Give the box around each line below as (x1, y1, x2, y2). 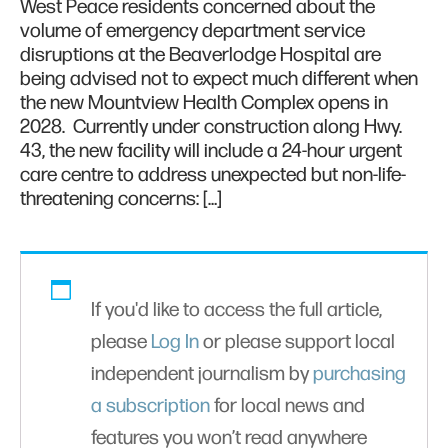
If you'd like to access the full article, (91, 298, 382, 323)
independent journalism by (91, 362, 313, 387)
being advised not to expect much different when (20, 67, 418, 92)
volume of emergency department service (20, 19, 365, 44)
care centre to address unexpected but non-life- (20, 163, 406, 188)
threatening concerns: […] (20, 187, 222, 212)
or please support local (199, 330, 395, 355)
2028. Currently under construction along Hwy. (20, 115, 402, 140)
